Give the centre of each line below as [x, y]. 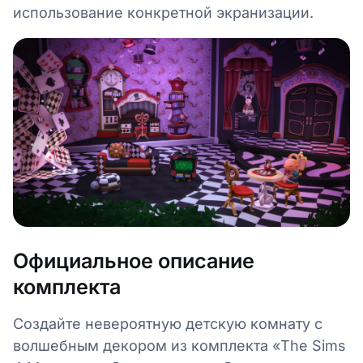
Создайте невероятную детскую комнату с [168, 323]
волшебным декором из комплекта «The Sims [179, 345]
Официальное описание [134, 261]
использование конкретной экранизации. [163, 12]
